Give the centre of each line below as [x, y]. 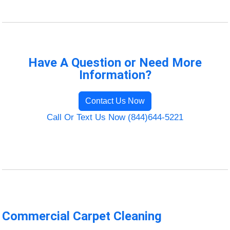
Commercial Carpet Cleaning [82, 216]
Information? [115, 75]
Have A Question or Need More [115, 63]
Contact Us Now [115, 101]
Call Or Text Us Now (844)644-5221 [115, 118]
